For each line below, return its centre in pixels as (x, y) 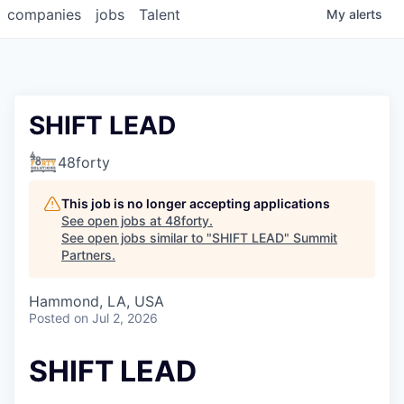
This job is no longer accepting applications (196, 204)
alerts (366, 14)
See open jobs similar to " (137, 238)
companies (44, 15)
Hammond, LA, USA (96, 302)
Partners (87, 255)
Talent (160, 15)
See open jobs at (113, 221)
